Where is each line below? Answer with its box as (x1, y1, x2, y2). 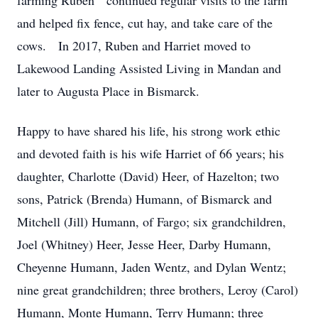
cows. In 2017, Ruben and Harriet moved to (17, 37, 251, 54)
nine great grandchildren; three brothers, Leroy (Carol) (17, 281, 298, 298)
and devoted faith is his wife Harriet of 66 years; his (17, 145, 284, 162)
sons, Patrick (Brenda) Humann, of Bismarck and (17, 190, 272, 207)
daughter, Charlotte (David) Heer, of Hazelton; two (17, 168, 279, 185)
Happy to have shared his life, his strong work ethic (17, 122, 280, 139)
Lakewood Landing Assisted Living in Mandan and (17, 60, 281, 77)
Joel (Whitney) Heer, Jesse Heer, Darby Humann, (17, 236, 271, 253)
